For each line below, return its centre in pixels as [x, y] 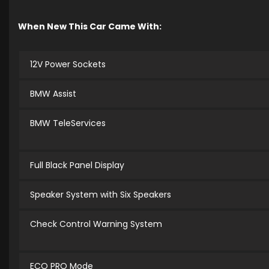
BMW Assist [53, 94]
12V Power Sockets [68, 65]
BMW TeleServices [68, 123]
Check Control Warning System [96, 224]
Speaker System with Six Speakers [101, 195]
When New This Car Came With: [90, 27]
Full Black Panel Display [77, 165]
